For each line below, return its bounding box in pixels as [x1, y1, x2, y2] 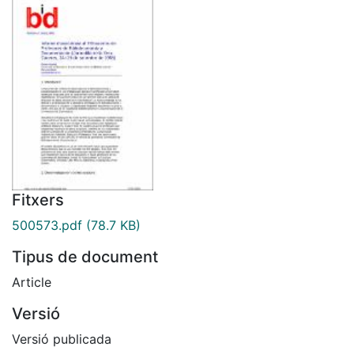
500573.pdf [12, 217, 82, 233]
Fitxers [12, 190, 64, 209]
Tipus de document [12, 247, 158, 266]
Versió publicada [12, 330, 111, 347]
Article [12, 273, 51, 290]
